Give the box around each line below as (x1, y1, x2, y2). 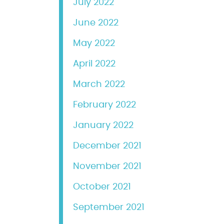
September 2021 (73, 203, 144, 212)
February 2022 (73, 100, 136, 109)
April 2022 (73, 59, 115, 68)
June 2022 (73, 18, 118, 27)
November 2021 (73, 162, 141, 171)
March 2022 (73, 80, 125, 89)
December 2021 (73, 141, 141, 150)
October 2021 (73, 182, 131, 191)
